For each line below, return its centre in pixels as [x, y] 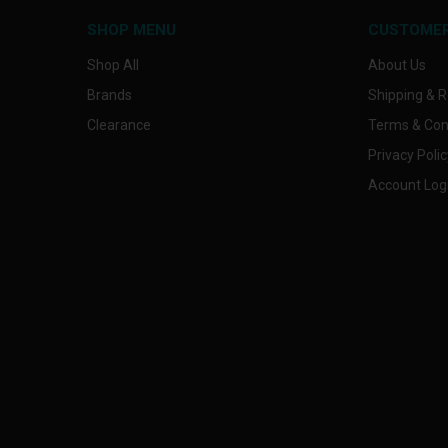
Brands [109, 94]
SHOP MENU [131, 29]
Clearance [119, 124]
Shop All [113, 64]
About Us [396, 64]
